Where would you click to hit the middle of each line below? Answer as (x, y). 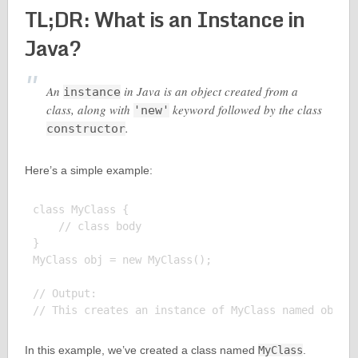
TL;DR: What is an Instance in (164, 19)
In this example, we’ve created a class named (141, 350)
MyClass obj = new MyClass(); (122, 260)
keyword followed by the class (245, 109)
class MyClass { (80, 209)
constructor (86, 129)
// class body (87, 226)
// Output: (64, 293)
